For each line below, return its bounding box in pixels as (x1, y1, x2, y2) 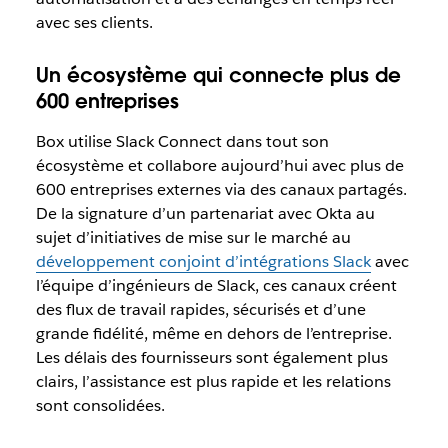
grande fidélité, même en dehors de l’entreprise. (35, 323, 392, 345)
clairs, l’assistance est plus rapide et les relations (35, 371, 391, 393)
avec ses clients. (35, 12, 153, 34)
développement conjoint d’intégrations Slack (35, 251, 371, 273)
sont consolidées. (35, 395, 165, 417)
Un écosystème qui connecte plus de (35, 62, 401, 89)
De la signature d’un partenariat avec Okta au (35, 203, 375, 225)
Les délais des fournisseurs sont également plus (35, 347, 388, 369)
